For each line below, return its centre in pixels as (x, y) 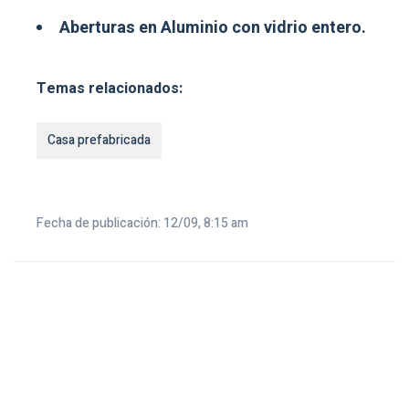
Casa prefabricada (99, 140)
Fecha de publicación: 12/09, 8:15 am (142, 223)
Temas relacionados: (110, 88)
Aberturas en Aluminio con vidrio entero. (213, 27)
